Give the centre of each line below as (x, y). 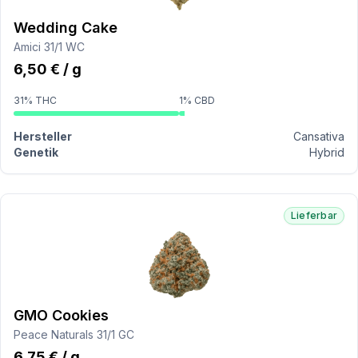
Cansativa (319, 136)
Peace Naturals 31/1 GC (74, 334)
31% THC (35, 100)
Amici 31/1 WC (49, 47)
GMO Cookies (61, 315)
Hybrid (327, 152)
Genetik (36, 152)
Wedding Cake (66, 28)
